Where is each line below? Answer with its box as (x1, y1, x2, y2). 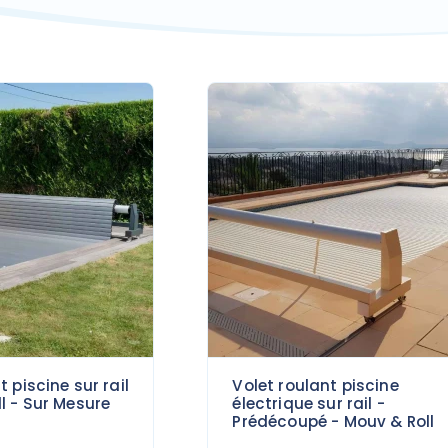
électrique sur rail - (232, 393, 385, 415)
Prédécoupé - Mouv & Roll (232, 411, 435, 433)
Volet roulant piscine (232, 375, 399, 397)
